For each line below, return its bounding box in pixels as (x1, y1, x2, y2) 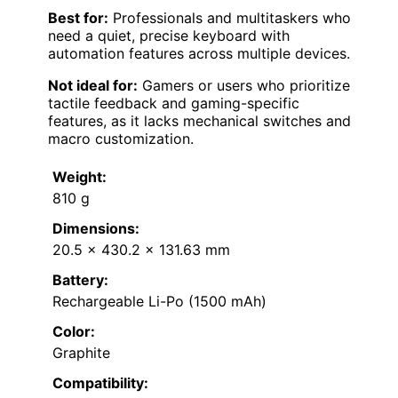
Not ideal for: (48, 76, 138, 94)
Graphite (52, 343, 110, 362)
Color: (52, 322, 95, 340)
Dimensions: (52, 219, 139, 237)
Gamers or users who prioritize (138, 76, 350, 94)
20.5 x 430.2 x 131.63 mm (52, 240, 230, 259)
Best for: (48, 8, 108, 27)
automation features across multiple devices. (48, 44, 350, 62)
